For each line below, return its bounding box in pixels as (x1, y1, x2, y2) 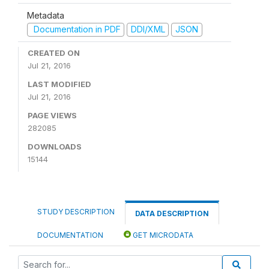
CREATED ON (28, 47, 80, 58)
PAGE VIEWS (28, 110, 77, 120)
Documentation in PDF (31, 24, 121, 34)
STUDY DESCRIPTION (37, 207, 115, 216)
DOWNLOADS (28, 141, 82, 151)
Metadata (27, 10, 64, 20)
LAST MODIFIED (28, 79, 91, 89)
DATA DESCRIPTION (135, 208, 209, 218)
